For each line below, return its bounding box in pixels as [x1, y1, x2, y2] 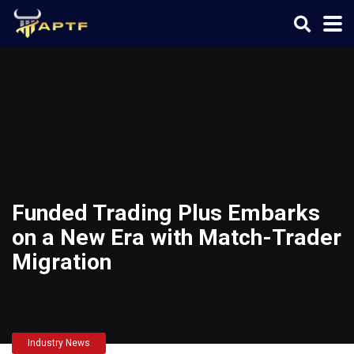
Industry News [28, 337, 90, 348]
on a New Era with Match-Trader [12, 224, 341, 250]
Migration [12, 249, 111, 275]
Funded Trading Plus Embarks [12, 200, 320, 226]
